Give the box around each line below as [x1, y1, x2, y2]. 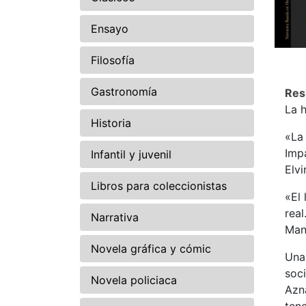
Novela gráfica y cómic [91, 242, 211, 256]
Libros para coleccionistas [91, 179, 227, 193]
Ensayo [91, 22, 128, 36]
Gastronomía [91, 85, 157, 99]
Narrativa [91, 210, 139, 225]
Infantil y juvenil [91, 148, 171, 162]
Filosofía [91, 53, 135, 68]
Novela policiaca [91, 273, 177, 288]
